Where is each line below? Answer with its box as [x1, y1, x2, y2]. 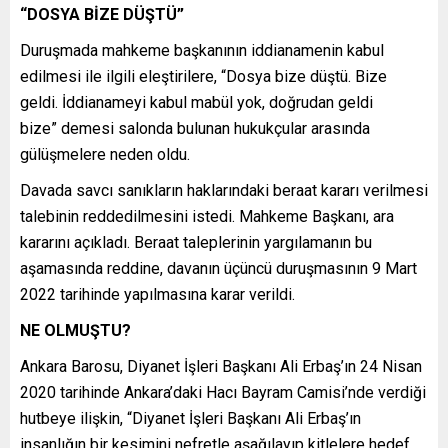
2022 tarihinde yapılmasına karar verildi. [20, 284, 295, 304]
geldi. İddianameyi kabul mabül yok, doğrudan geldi [20, 92, 373, 112]
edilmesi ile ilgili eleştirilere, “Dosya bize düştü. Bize [20, 66, 387, 86]
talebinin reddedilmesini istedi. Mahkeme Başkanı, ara [20, 206, 394, 226]
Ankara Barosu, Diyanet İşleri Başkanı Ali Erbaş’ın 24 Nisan [20, 356, 422, 376]
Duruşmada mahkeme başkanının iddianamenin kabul [20, 40, 384, 60]
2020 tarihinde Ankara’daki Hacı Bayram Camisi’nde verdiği [20, 382, 426, 402]
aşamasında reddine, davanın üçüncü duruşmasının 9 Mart [20, 258, 417, 278]
